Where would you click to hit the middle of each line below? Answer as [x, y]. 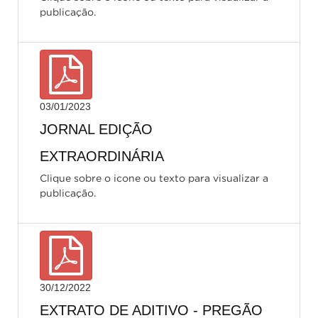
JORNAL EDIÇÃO [96, 129]
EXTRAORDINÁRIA [102, 156]
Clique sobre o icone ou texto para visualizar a [154, 178]
